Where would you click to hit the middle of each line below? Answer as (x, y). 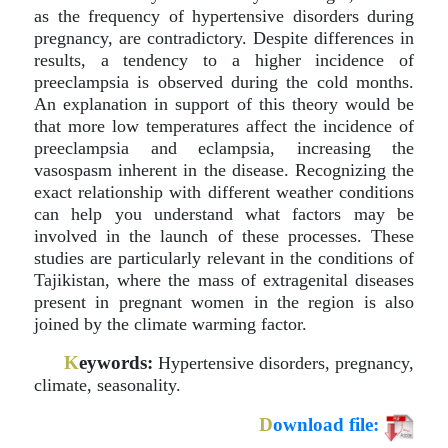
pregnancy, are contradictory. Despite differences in (224, 38)
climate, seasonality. (107, 385)
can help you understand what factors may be (224, 214)
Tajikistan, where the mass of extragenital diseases (224, 280)
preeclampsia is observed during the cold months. (224, 82)
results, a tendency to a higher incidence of (224, 60)
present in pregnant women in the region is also (224, 302)
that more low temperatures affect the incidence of (224, 126)
